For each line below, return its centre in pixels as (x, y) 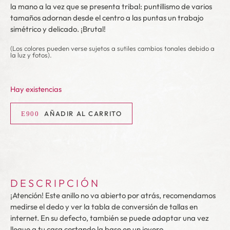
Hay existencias (36, 89)
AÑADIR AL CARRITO (83, 113)
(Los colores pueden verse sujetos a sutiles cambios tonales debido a (112, 48)
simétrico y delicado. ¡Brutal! (58, 29)
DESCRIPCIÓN (55, 183)
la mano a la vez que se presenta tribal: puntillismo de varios (111, 6)
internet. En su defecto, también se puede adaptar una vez (110, 218)
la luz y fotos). (31, 55)
